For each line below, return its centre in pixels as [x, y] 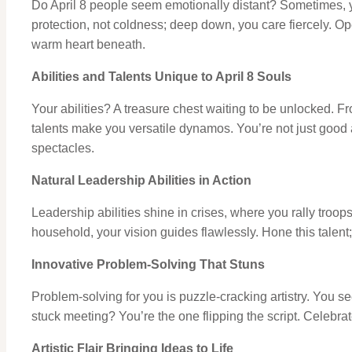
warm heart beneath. [88, 44]
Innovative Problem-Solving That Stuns [148, 264]
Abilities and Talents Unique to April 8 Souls [161, 76]
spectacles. [63, 148]
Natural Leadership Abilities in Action [141, 180]
